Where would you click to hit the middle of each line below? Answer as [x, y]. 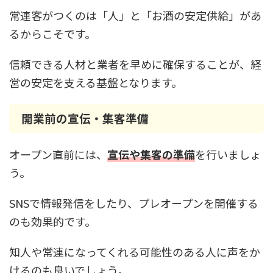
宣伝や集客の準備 [151, 154]
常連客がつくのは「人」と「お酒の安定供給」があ [135, 15]
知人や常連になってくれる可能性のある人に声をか [135, 252]
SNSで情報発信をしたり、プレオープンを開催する [134, 203]
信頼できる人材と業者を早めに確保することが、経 [135, 64]
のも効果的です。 [52, 221]
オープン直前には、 [58, 154]
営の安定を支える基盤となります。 [96, 82]
